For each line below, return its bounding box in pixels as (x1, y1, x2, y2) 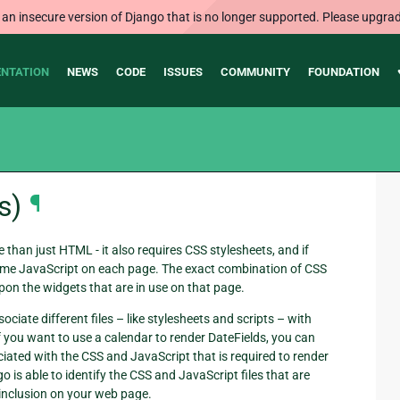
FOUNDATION (307, 65, 379, 79)
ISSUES (162, 65, 203, 79)
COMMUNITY (220, 65, 290, 79)
